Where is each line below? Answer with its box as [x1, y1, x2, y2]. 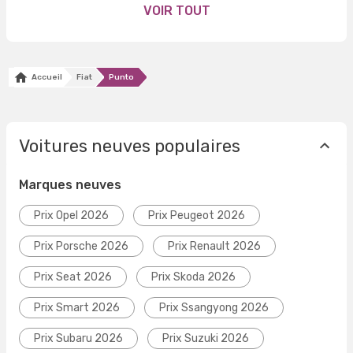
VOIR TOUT [143, 3, 210, 19]
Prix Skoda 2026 [151, 270, 236, 284]
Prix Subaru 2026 [34, 332, 123, 346]
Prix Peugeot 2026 [148, 209, 245, 223]
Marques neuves [19, 177, 121, 193]
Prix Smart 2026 [34, 301, 120, 315]
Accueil [28, 72, 62, 83]
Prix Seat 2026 [34, 270, 112, 284]
